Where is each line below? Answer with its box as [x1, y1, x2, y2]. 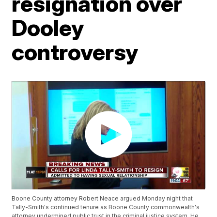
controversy [12, 38, 139, 65]
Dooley [12, 14, 84, 41]
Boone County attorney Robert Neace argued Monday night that [12, 195, 193, 202]
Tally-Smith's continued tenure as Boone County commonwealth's [12, 203, 200, 211]
